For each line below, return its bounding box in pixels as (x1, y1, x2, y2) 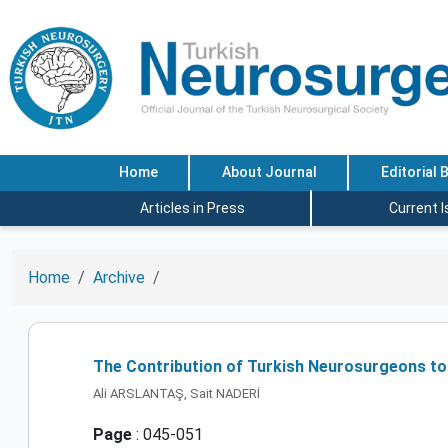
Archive (93, 268, 145, 287)
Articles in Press (139, 199, 245, 216)
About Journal (221, 164, 317, 181)
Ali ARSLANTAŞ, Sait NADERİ (93, 385, 260, 401)
